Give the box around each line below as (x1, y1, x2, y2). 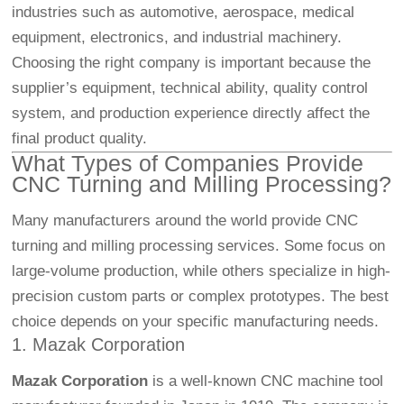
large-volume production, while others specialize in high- (12, 262, 391, 280)
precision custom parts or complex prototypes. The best (12, 288, 390, 306)
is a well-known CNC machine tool (148, 372, 384, 390)
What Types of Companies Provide (12, 151, 364, 177)
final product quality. (12, 130, 148, 148)
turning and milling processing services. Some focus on (12, 237, 386, 255)
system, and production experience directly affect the (12, 105, 371, 123)
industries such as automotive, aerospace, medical (12, 4, 355, 22)
